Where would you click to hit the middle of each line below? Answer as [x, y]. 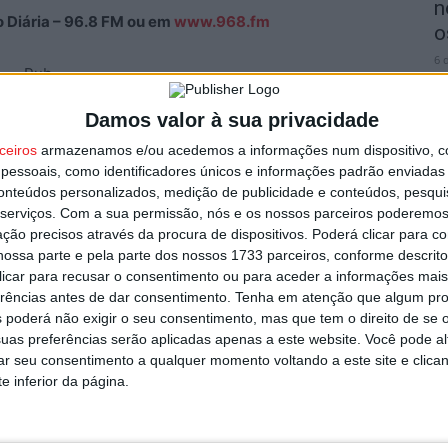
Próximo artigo [346, 340]
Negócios [43, 159]
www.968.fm [222, 21]
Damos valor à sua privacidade [231, 119]
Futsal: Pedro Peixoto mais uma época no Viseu [227, 368]
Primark [266, 159]
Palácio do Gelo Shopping [156, 159]
